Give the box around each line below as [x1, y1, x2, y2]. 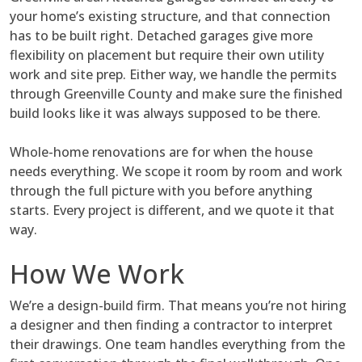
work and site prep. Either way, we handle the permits [10, 65, 337, 84]
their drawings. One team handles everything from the [10, 335, 345, 354]
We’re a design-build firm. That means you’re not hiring [10, 297, 347, 315]
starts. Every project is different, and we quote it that [10, 201, 335, 220]
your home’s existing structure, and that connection [10, 7, 330, 26]
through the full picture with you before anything [10, 182, 313, 200]
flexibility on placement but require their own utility [10, 46, 324, 65]
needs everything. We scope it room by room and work [10, 162, 343, 181]
